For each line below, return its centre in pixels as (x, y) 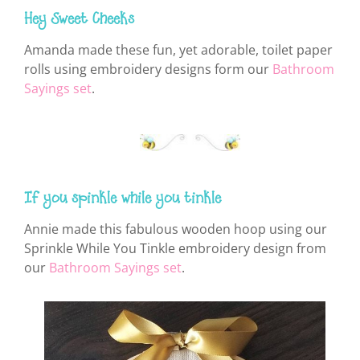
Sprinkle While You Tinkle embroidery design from (175, 249)
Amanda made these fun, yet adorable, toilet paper (178, 49)
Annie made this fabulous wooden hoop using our (176, 229)
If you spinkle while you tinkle (123, 200)
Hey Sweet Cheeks (79, 20)
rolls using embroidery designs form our (148, 69)
